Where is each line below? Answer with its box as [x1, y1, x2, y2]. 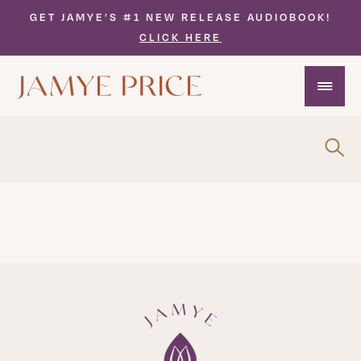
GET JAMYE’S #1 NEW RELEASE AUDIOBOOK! [30, 10, 331, 23]
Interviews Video [28, 83, 128, 99]
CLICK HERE [139, 30, 222, 44]
